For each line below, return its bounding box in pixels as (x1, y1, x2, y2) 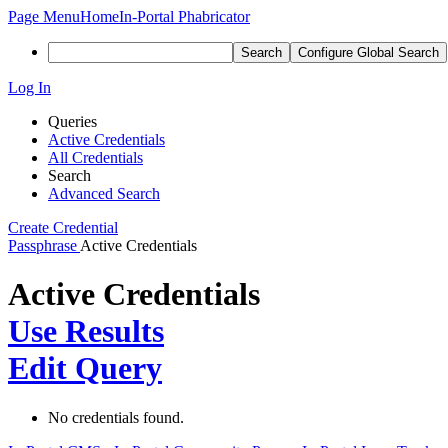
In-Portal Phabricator (119, 8, 250, 25)
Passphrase (8, 237, 77, 254)
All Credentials (48, 149, 143, 166)
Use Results (8, 313, 164, 350)
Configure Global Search (298, 45, 439, 60)
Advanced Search (48, 185, 160, 202)
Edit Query (8, 350, 162, 387)
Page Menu (8, 8, 80, 25)
